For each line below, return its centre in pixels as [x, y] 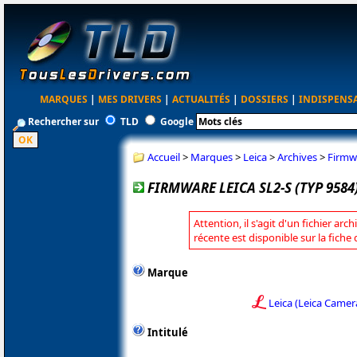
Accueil [164, 157]
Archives [297, 157]
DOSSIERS [265, 99]
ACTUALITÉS [202, 99]
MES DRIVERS [130, 99]
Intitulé [168, 333]
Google [177, 122]
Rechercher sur [63, 122]
